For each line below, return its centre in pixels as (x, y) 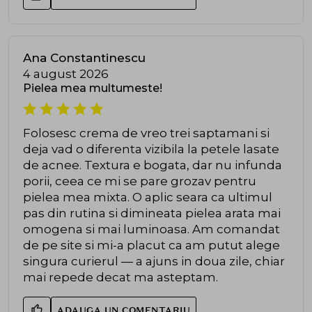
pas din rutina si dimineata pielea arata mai (152, 213)
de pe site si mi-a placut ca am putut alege (151, 245)
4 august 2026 (66, 74)
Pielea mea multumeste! (93, 88)
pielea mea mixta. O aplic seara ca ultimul (148, 197)
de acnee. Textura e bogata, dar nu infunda (153, 165)
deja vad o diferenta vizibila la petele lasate (151, 149)
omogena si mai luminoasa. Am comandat (151, 229)
